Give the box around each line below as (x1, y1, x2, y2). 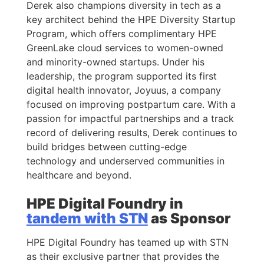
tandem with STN (26, 209, 148, 227)
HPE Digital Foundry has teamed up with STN (26, 236, 229, 248)
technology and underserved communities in (26, 154, 225, 167)
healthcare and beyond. (26, 169, 131, 181)
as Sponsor (147, 209, 230, 227)
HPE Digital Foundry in (26, 194, 183, 212)
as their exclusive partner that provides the (26, 250, 219, 262)
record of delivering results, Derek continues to (26, 126, 237, 138)
